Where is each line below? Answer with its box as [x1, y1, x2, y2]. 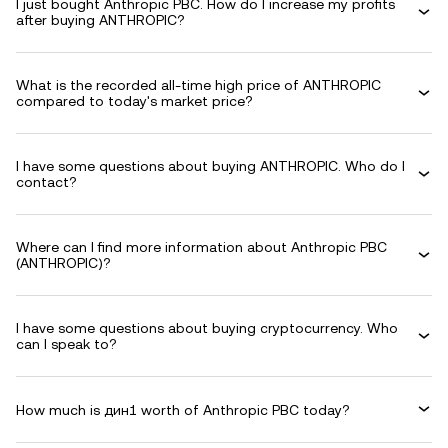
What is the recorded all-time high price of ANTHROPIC [16, 77, 381, 93]
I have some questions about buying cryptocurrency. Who [16, 320, 398, 336]
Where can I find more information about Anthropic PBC [16, 239, 387, 255]
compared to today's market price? [16, 93, 253, 109]
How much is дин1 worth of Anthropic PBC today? [16, 401, 350, 418]
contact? [16, 174, 77, 190]
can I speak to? [16, 336, 117, 352]
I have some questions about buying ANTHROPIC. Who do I [16, 158, 405, 174]
